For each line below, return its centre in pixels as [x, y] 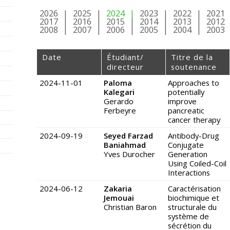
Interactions [189, 173]
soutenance [194, 67]
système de [188, 216]
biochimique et [194, 198]
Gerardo [119, 101]
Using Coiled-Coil [197, 164]
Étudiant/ [125, 57]
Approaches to [194, 83]
